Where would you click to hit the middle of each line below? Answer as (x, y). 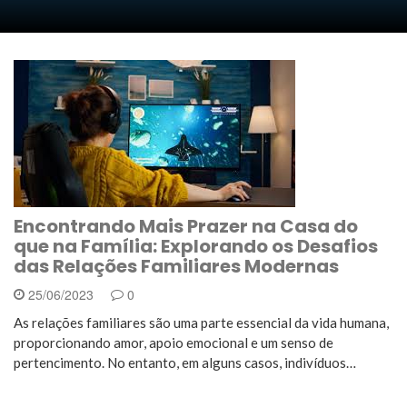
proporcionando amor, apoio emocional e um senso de (174, 342)
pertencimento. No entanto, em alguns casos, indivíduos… (185, 362)
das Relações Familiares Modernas (176, 266)
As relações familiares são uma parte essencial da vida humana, (201, 323)
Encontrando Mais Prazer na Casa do (186, 226)
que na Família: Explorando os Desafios (196, 246)
